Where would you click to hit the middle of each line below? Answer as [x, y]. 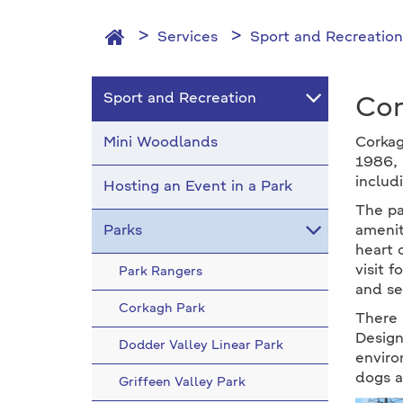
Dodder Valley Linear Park [201, 345]
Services [188, 38]
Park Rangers [161, 272]
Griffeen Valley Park [182, 382]
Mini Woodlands [161, 143]
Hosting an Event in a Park [198, 187]
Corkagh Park [162, 309]
